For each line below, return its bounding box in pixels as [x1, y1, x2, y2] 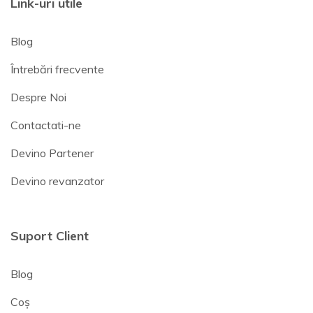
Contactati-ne [10, 118, 81, 133]
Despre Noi [10, 90, 66, 105]
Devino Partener [10, 146, 94, 161]
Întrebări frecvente [10, 62, 104, 77]
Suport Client [10, 228, 89, 245]
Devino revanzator [10, 174, 104, 189]
